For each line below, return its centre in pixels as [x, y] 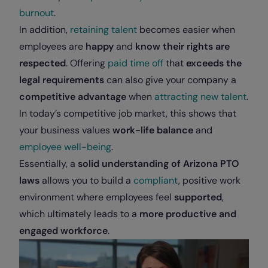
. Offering [87, 63]
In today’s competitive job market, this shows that [128, 114]
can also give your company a [171, 80]
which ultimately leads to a [79, 214]
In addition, [45, 30]
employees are [52, 47]
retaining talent [103, 30]
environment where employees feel [97, 197]
